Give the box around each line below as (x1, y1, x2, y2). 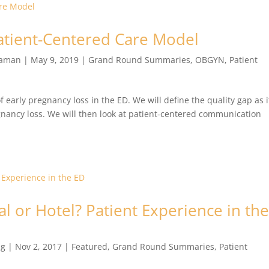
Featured (71, 241, 108, 252)
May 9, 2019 (31, 54, 79, 65)
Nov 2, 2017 (15, 241, 62, 252)
